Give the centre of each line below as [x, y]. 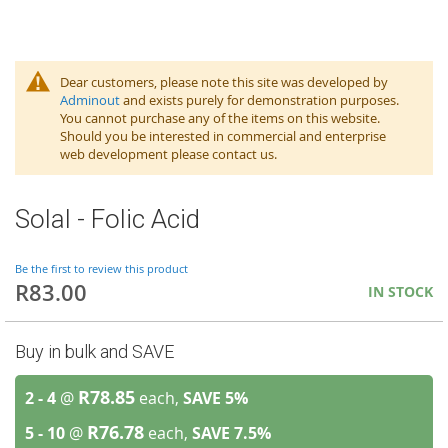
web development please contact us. [171, 154]
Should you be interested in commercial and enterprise [223, 136]
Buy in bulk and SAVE [94, 351]
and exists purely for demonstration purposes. [259, 100]
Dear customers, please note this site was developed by [224, 82]
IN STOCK [400, 291]
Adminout [90, 100]
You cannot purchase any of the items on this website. [220, 118]
